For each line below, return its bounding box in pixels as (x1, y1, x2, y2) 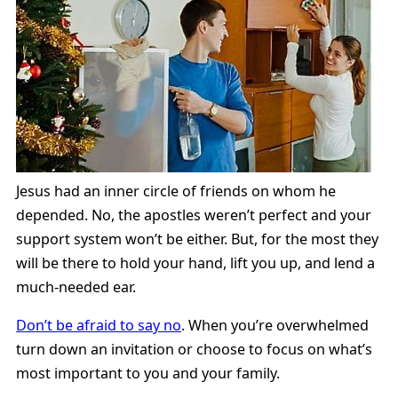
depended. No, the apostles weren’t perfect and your (16, 204, 371, 225)
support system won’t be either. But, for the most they (16, 228, 378, 249)
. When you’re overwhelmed (181, 315, 369, 335)
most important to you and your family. (16, 363, 280, 383)
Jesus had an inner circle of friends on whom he (16, 180, 336, 201)
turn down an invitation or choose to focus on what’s (16, 339, 372, 359)
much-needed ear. (16, 276, 136, 297)
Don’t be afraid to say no (16, 315, 181, 335)
